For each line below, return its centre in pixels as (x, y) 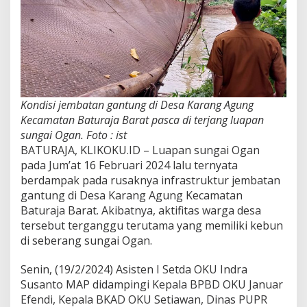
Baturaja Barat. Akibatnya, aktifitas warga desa (141, 210)
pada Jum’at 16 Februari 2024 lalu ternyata (129, 165)
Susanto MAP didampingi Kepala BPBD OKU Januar (152, 284)
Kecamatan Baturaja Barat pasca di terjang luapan (142, 120)
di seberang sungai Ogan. (86, 240)
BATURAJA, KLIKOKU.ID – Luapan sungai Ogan (140, 150)
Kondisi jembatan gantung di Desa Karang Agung (137, 105)
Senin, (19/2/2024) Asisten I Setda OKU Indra (134, 269)
